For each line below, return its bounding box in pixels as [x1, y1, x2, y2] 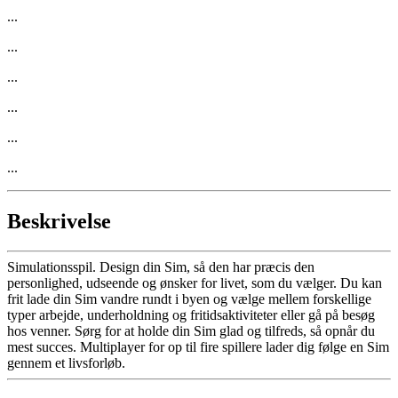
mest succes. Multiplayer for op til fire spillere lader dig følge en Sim [7, 339, 389, 355]
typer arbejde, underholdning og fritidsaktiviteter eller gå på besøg [7, 307, 375, 323]
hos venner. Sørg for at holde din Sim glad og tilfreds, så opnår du [7, 323, 375, 339]
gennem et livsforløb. [7, 355, 125, 371]
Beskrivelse [7, 209, 111, 233]
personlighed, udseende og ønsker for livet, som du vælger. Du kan [7, 275, 382, 291]
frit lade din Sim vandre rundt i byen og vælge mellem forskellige [7, 291, 371, 307]
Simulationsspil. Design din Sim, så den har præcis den [7, 259, 314, 275]
